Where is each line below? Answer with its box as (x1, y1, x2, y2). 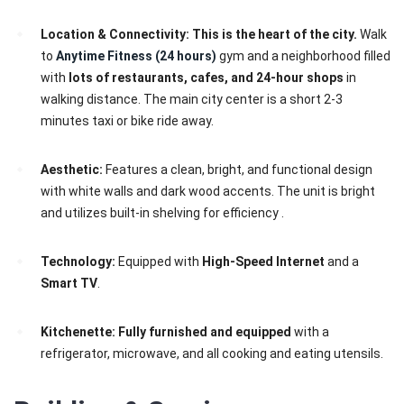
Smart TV (41, 276, 97, 291)
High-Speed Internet (202, 254, 325, 270)
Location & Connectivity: (41, 27, 189, 42)
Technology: (41, 254, 115, 270)
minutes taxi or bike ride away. (41, 114, 214, 129)
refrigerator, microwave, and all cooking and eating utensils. (41, 346, 383, 362)
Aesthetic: (41, 162, 103, 178)
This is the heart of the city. (192, 27, 357, 42)
